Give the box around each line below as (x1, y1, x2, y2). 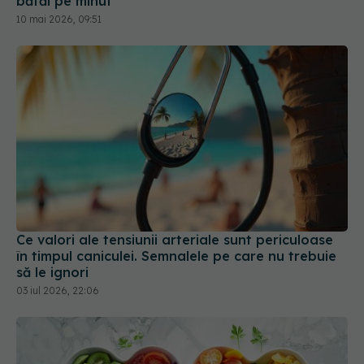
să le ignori (16, 264, 89, 281)
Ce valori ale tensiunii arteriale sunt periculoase (16, 232, 333, 249)
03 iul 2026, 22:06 (16, 284, 99, 297)
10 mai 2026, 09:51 (16, 12, 102, 25)
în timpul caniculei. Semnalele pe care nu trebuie (16, 248, 336, 265)
